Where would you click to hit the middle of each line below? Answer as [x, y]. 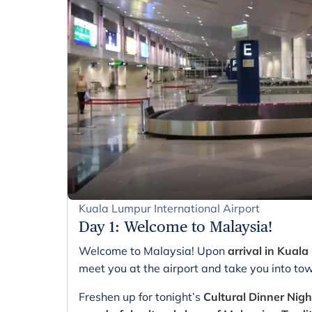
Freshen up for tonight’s [141, 296]
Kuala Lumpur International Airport [169, 208]
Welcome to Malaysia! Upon [153, 250]
